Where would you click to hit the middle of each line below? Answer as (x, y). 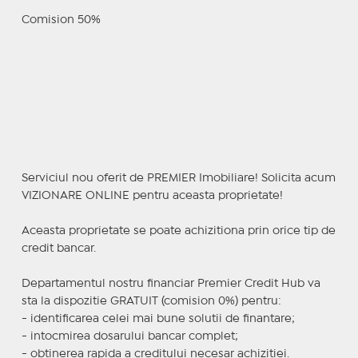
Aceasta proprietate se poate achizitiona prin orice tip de (178, 231)
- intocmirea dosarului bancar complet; (129, 336)
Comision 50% (61, 20)
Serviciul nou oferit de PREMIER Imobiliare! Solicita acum (178, 178)
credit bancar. (58, 248)
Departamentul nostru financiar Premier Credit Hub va (171, 283)
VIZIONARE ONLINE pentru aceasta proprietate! (152, 195)
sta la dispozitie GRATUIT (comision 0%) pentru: (151, 301)
